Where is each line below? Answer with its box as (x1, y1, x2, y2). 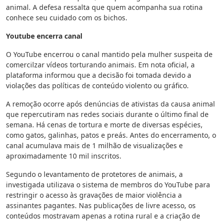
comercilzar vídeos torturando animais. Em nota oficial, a (6, 60, 195, 70)
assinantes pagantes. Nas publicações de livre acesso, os (6, 201, 196, 211)
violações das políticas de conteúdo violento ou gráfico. (6, 81, 189, 91)
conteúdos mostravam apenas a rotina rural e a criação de (6, 211, 200, 221)
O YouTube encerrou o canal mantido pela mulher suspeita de (6, 50, 213, 59)
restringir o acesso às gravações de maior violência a (6, 190, 182, 200)
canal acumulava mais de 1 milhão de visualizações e (6, 141, 183, 151)
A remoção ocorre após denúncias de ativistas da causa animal (6, 99, 215, 109)
